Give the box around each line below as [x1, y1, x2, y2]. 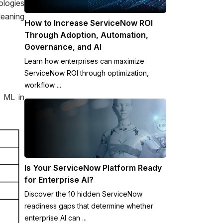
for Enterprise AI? [24, 175, 94, 185]
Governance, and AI [24, 41, 102, 52]
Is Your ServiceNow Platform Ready [24, 163, 162, 173]
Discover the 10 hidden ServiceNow [24, 190, 143, 199]
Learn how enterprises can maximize [24, 56, 145, 65]
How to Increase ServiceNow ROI [24, 17, 153, 28]
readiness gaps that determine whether [24, 202, 154, 211]
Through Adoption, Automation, [24, 29, 149, 40]
